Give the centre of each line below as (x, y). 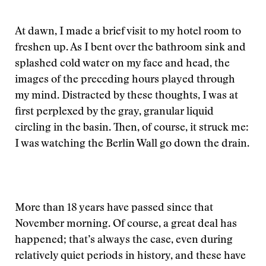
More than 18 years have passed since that (114, 208)
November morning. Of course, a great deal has (126, 224)
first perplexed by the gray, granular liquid (114, 112)
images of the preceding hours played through (125, 80)
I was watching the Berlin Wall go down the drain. (132, 144)
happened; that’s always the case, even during (124, 240)
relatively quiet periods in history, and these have (130, 256)
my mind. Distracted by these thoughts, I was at (126, 96)
